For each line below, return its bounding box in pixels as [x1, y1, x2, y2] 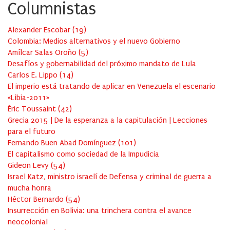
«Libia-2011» [8, 93, 49, 103]
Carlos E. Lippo [8, 70, 60, 80]
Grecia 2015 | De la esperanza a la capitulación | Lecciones [8, 116, 207, 125]
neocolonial [8, 217, 48, 227]
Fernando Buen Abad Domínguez [8, 138, 118, 148]
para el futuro [8, 127, 55, 137]
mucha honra [8, 183, 51, 193]
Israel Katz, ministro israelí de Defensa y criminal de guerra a [8, 172, 212, 182]
